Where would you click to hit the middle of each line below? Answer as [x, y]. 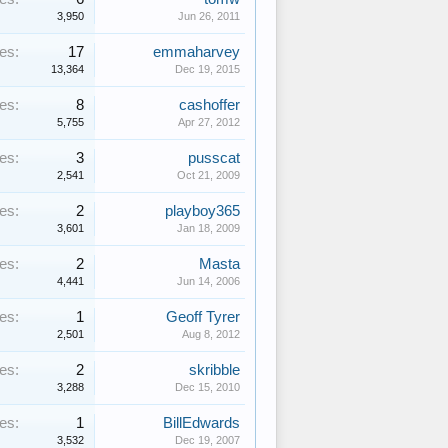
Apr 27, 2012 [209, 122]
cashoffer [209, 105]
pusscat [214, 158]
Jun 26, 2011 [209, 16]
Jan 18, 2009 [208, 228]
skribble [214, 370]
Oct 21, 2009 [208, 175]
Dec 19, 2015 [207, 69]
